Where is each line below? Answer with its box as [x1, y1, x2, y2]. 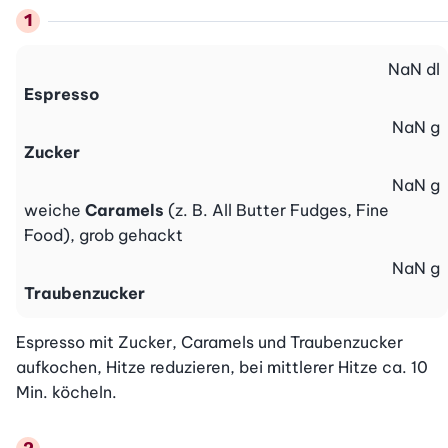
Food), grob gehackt [24, 225, 183, 246]
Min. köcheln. [16, 382, 117, 403]
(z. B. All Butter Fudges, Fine [168, 200, 389, 221]
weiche [24, 200, 85, 221]
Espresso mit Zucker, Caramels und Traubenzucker [16, 332, 403, 353]
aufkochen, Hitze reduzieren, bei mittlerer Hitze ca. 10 [16, 357, 428, 378]
